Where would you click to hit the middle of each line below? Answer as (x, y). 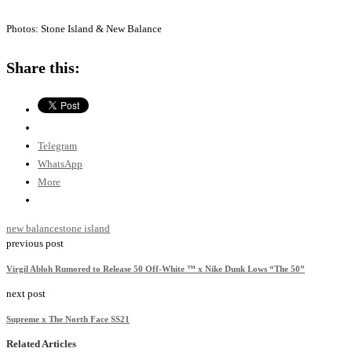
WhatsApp (60, 164)
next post (26, 294)
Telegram (57, 146)
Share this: (43, 68)
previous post (35, 244)
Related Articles (41, 344)
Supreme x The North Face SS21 (68, 319)
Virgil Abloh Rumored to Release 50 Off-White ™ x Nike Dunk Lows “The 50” (156, 269)
